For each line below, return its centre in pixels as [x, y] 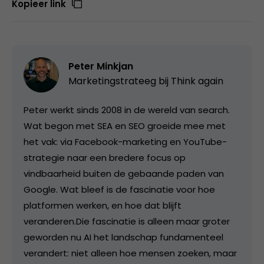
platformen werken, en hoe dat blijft [103, 205]
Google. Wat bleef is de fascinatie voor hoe [119, 189]
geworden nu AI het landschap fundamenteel [123, 237]
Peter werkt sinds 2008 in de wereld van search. [127, 110]
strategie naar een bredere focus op [105, 157]
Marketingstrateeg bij [120, 81]
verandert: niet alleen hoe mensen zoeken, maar [130, 253]
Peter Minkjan [101, 66]
